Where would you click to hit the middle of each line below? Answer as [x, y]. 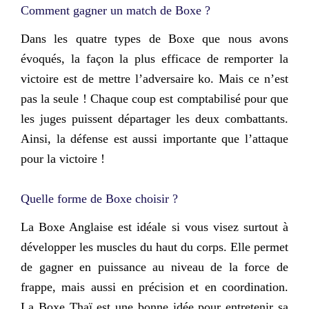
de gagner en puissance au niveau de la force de [154, 267]
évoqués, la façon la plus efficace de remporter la [154, 59]
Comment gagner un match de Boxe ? [116, 10]
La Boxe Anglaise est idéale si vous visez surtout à [154, 227]
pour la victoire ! [64, 159]
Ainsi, [39, 139]
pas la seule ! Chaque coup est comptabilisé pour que [154, 99]
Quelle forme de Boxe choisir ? [99, 198]
